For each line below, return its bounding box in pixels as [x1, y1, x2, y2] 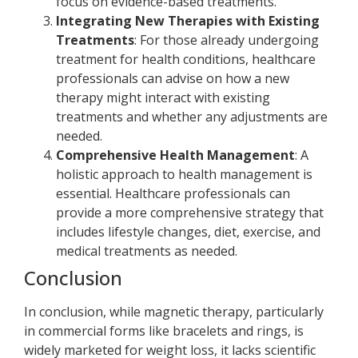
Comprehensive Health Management [56, 146, 295, 165]
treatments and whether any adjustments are [56, 108, 328, 126]
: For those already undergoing [134, 31, 319, 50]
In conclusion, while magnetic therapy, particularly [24, 303, 324, 321]
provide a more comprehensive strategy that [56, 204, 324, 222]
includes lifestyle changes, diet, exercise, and [56, 223, 320, 241]
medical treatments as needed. [56, 242, 237, 261]
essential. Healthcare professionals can [56, 185, 290, 203]
